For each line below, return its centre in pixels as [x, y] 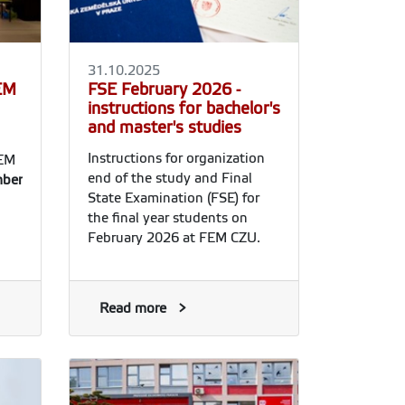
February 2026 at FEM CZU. [174, 237]
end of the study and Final [170, 178]
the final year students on [168, 217]
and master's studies [165, 127]
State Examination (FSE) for [174, 198]
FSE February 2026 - [164, 89]
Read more [133, 308]
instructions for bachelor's [184, 108]
